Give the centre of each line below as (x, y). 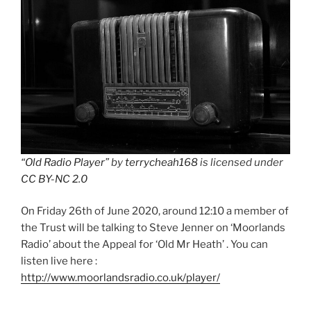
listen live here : (59, 261)
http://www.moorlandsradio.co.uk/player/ (120, 278)
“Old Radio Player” (65, 162)
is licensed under (241, 162)
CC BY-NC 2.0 (54, 179)
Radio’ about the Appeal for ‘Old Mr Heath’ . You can (144, 245)
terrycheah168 (161, 162)
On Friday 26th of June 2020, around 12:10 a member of (155, 211)
